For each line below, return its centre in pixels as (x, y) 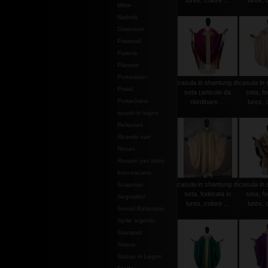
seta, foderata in (208, 194)
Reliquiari (130, 125)
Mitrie (124, 5)
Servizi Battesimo (141, 208)
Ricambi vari (134, 137)
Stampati (130, 232)
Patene (127, 53)
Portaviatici (132, 77)
